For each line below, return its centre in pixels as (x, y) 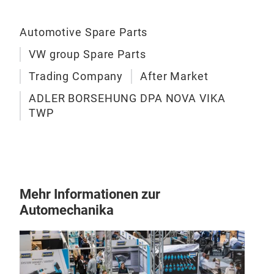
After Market (174, 76)
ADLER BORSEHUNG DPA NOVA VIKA (127, 98)
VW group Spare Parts (87, 54)
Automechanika (67, 210)
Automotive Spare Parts (84, 32)
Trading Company (76, 76)
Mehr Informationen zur (90, 194)
